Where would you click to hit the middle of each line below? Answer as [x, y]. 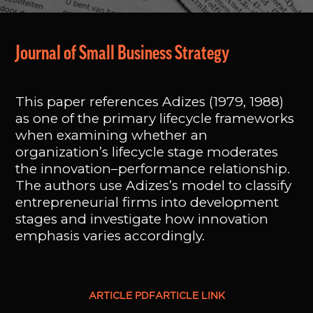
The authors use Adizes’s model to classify [154, 185]
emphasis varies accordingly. [110, 236]
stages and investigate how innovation [142, 219]
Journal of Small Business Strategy [123, 53]
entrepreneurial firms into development [147, 202]
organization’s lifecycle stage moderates [147, 152]
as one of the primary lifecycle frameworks [155, 118]
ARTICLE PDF [122, 296]
